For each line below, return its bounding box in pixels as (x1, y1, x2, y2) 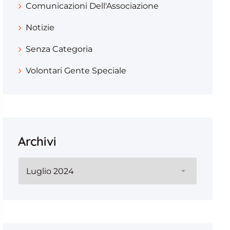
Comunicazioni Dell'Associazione (25, 1, 159, 11)
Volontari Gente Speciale (25, 66, 126, 75)
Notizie (25, 23, 54, 32)
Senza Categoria (25, 44, 92, 54)
